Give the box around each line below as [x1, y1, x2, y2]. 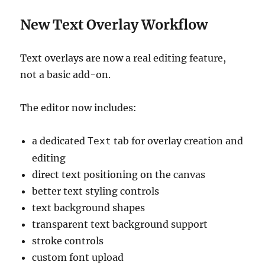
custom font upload [32, 251, 124, 264]
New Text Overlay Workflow [20, 16, 208, 34]
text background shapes [32, 202, 146, 214]
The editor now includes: [20, 102, 137, 114]
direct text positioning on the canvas [32, 169, 206, 181]
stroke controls [32, 235, 104, 247]
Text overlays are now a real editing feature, [20, 52, 227, 64]
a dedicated [32, 135, 88, 147]
